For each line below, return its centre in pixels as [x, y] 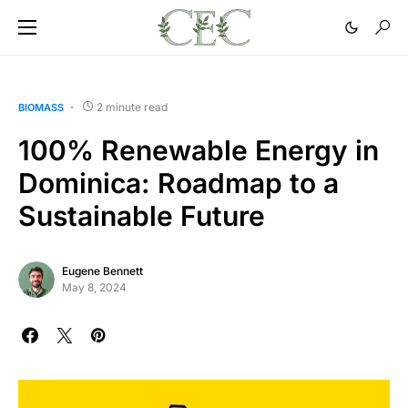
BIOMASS [41, 107]
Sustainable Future [142, 216]
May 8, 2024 [94, 287]
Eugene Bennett [102, 271]
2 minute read [132, 107]
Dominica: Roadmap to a [178, 183]
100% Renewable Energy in [199, 150]
